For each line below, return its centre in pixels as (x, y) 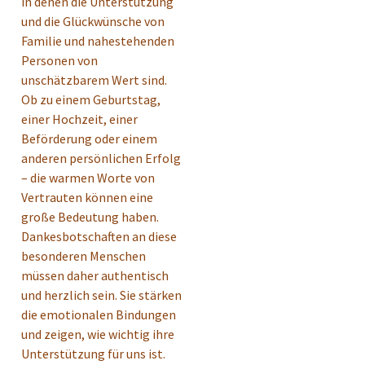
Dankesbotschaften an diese (99, 236)
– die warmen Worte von (88, 177)
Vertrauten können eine (87, 197)
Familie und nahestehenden (98, 40)
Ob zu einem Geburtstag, (91, 99)
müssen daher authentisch (95, 275)
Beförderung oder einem (89, 138)
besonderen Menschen (84, 255)
